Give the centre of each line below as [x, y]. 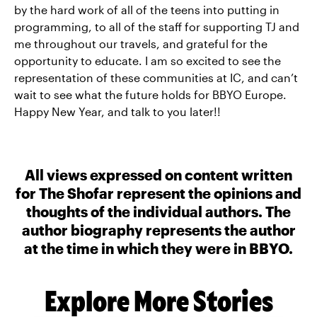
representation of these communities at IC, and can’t [156, 77]
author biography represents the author [158, 230]
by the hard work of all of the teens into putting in [147, 10]
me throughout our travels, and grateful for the [141, 44]
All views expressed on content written [158, 175]
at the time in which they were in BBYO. [158, 248]
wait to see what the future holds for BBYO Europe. [150, 94]
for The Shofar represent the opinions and [158, 193]
